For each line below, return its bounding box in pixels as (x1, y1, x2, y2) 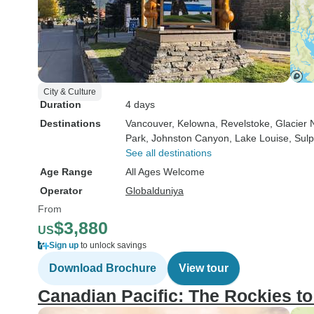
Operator (40, 185, 82, 196)
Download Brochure (49, 262, 156, 274)
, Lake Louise (229, 132, 289, 144)
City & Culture (43, 87, 96, 97)
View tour (179, 262, 228, 274)
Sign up (49, 240, 78, 250)
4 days (125, 99, 155, 110)
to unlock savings (78, 240, 146, 250)
